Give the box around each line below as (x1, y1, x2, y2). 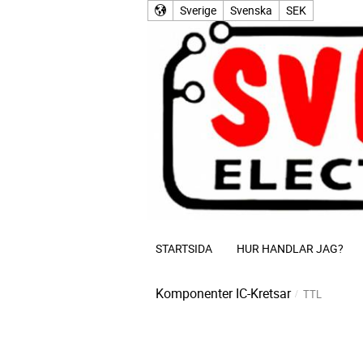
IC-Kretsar (236, 284, 291, 302)
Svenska (230, 2, 272, 18)
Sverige (180, 2, 216, 18)
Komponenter (156, 284, 233, 302)
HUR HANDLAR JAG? (237, 241, 344, 256)
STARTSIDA (156, 241, 212, 256)
